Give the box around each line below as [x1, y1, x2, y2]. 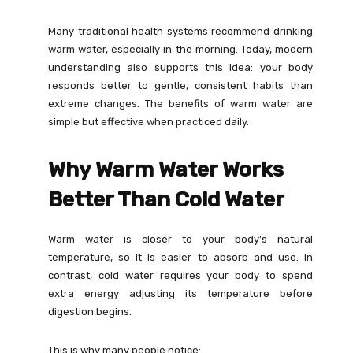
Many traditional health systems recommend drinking [48, 25, 313, 38]
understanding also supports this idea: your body [48, 61, 313, 74]
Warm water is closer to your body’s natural [48, 233, 313, 246]
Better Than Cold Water [48, 187, 285, 213]
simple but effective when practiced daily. [48, 116, 250, 128]
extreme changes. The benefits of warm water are [48, 98, 313, 110]
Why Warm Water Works [48, 157, 284, 183]
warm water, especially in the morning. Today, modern [48, 43, 313, 56]
